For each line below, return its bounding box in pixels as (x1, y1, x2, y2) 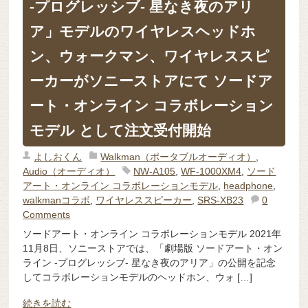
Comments (23, 209, 71, 221)
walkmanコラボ (23, 195, 91, 206)
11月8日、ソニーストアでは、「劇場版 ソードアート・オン (23, 243, 283, 254)
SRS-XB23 (197, 195, 244, 206)
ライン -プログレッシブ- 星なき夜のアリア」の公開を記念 (23, 257, 276, 269)
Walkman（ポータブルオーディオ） (100, 151, 256, 163)
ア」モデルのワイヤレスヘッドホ (30, 23, 256, 40)
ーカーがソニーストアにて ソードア (30, 73, 274, 89)
